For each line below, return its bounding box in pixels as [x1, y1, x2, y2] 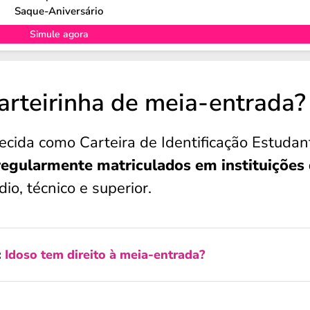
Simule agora [29, 27, 89, 41]
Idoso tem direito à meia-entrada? [5, 246, 206, 263]
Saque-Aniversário [15, 3, 104, 18]
